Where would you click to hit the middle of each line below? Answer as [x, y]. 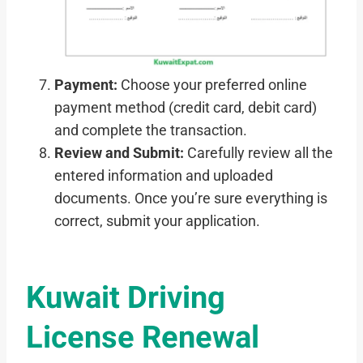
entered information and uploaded [164, 176]
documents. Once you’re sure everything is [191, 199]
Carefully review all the [259, 154]
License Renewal [143, 338]
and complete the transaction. [151, 131]
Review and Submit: [120, 154]
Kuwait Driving [126, 299]
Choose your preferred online [213, 85]
